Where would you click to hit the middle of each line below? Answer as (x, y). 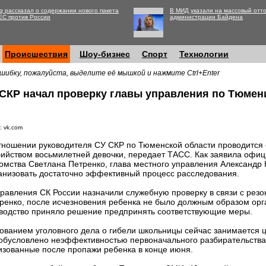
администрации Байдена (206, 17)
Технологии (204, 54)
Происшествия (36, 54)
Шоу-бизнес (105, 54)
